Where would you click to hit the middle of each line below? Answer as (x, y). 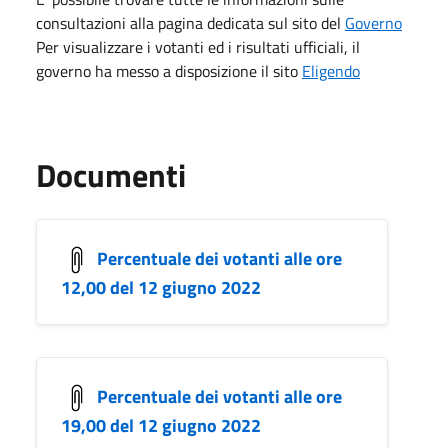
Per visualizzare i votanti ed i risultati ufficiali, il (198, 46)
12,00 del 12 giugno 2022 (161, 287)
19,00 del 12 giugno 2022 (161, 425)
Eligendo (331, 70)
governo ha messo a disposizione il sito (169, 70)
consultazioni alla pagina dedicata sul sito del (190, 22)
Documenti (111, 174)
